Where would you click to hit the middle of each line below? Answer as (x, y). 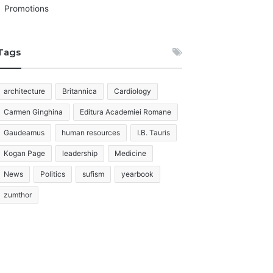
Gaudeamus (24, 133)
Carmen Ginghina (34, 112)
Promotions (27, 9)
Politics (53, 174)
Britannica (80, 91)
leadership (80, 153)
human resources (91, 133)
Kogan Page (25, 153)
